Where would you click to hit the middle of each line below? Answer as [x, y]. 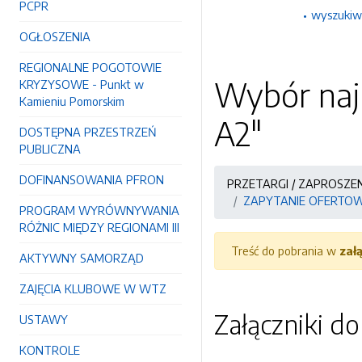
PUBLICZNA [50, 149]
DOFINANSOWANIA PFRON [92, 179]
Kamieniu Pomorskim [72, 101]
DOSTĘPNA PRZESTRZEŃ [88, 132]
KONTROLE [50, 350]
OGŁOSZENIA [55, 36]
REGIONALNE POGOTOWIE [90, 67]
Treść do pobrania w [285, 250]
